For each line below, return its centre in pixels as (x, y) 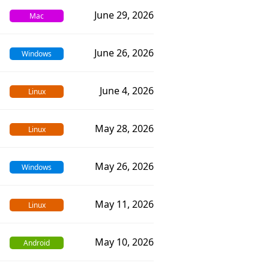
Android (37, 243)
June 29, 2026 (124, 15)
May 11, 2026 (124, 204)
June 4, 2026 (127, 91)
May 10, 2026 (124, 242)
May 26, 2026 (124, 166)
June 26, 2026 (124, 53)
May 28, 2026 (124, 128)
